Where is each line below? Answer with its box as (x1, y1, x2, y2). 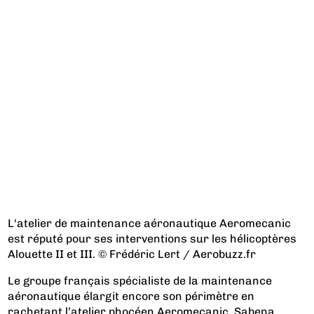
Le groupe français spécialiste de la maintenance (8, 273, 273, 287)
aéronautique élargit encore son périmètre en (8, 289, 255, 303)
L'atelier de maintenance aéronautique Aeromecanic (8, 216, 292, 230)
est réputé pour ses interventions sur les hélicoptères (8, 231, 297, 245)
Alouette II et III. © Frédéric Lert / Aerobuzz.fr (8, 247, 257, 261)
